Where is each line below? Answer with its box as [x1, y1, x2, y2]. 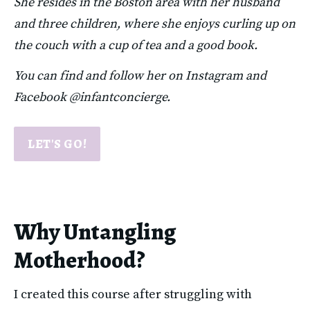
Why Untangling [14, 216, 176, 248]
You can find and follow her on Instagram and [14, 68, 266, 84]
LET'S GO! [28, 136, 87, 153]
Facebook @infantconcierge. [14, 89, 170, 106]
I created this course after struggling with [14, 286, 252, 302]
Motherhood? [14, 244, 145, 276]
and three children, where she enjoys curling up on [14, 15, 295, 32]
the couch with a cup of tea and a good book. [14, 37, 257, 53]
